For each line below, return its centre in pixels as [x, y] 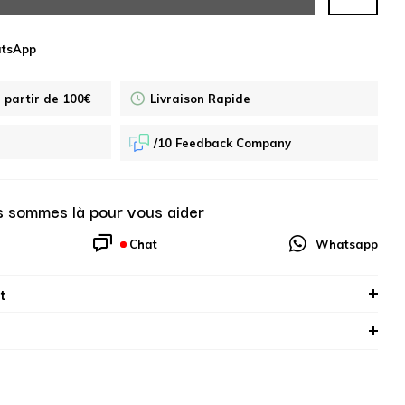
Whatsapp [347, 244]
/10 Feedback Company [223, 143]
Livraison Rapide [200, 99]
